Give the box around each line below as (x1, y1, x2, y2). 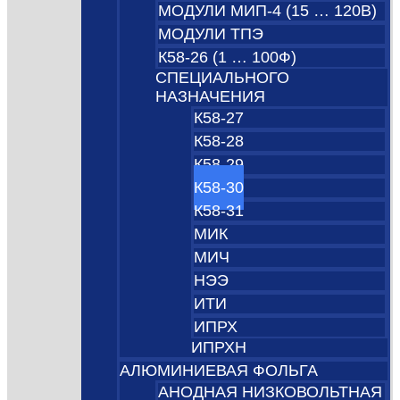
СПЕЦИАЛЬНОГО (155, 69, 290, 87)
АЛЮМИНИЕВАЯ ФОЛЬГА (120, 362, 319, 380)
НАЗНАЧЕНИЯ (155, 87, 266, 106)
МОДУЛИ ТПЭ (158, 25, 264, 44)
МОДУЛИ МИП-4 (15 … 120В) (158, 2, 378, 21)
